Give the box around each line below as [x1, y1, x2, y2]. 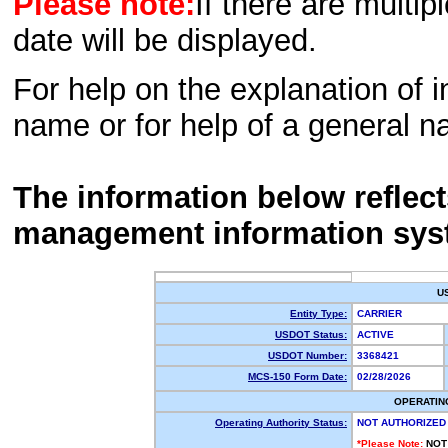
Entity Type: [290, 308, 347, 319]
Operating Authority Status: [215, 417, 347, 428]
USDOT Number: [268, 350, 347, 361]
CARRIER [357, 308, 408, 319]
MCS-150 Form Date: [248, 371, 347, 382]
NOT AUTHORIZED [357, 417, 446, 428]
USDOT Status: [275, 329, 347, 340]
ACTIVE [357, 329, 400, 340]
